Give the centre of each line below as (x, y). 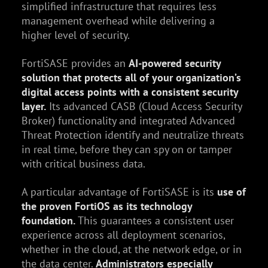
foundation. (48, 220)
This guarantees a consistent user (154, 220)
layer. (33, 106)
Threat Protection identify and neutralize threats (133, 135)
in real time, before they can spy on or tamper (127, 149)
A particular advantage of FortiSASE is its (119, 191)
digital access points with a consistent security (130, 92)
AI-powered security (174, 63)
